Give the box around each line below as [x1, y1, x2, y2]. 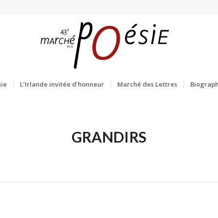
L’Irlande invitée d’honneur [19, 80, 104, 89]
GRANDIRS [71, 128, 147, 145]
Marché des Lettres [117, 80, 177, 89]
